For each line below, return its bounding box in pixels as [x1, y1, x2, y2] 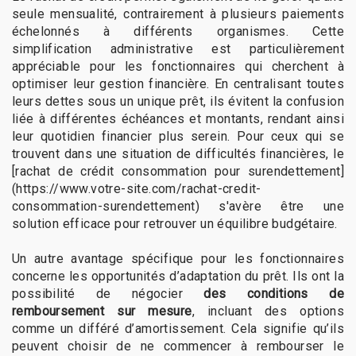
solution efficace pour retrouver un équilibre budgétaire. [12, 215, 338, 231]
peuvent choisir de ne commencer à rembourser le [12, 338, 344, 354]
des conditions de [203, 285, 344, 301]
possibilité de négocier [12, 285, 204, 301]
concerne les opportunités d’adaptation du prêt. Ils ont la [12, 268, 344, 284]
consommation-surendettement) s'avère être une [12, 198, 344, 214]
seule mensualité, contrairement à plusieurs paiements [12, 6, 344, 21]
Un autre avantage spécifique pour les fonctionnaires [12, 250, 344, 266]
